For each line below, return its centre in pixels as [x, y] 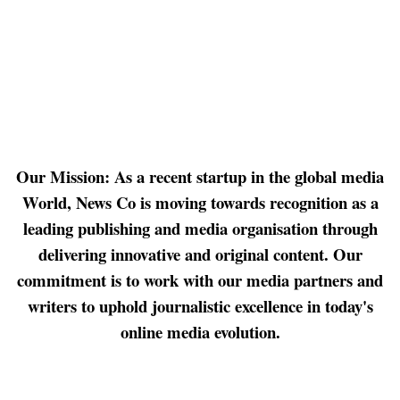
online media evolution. [200, 332]
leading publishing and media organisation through [200, 229]
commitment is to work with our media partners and [200, 280]
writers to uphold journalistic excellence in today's [200, 306]
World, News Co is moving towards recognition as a [200, 203]
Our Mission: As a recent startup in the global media [200, 177]
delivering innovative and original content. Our [200, 254]
